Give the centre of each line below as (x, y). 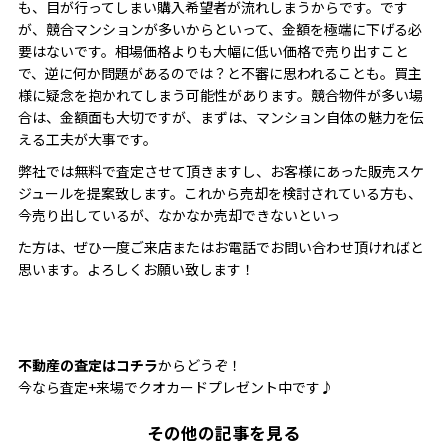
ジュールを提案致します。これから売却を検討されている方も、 (219, 193)
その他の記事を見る (224, 432)
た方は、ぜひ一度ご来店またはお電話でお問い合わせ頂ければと (220, 247)
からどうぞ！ (199, 365)
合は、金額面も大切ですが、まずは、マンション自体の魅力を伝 (220, 117)
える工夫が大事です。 (87, 139)
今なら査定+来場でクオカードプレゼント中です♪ (175, 387)
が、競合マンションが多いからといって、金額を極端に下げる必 (219, 29)
